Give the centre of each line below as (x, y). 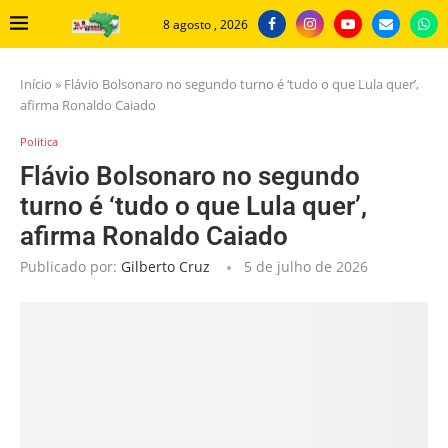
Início (36, 84)
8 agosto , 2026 (205, 24)
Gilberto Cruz (165, 267)
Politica (39, 142)
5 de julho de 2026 (306, 267)
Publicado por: (70, 267)
